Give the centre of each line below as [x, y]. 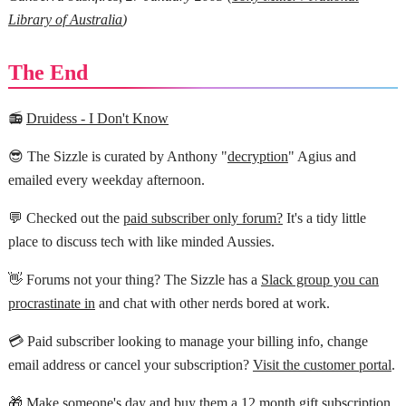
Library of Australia [65, 20]
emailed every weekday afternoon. [106, 180]
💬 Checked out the [65, 218]
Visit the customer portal [322, 365]
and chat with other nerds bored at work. [212, 304]
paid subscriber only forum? [203, 218]
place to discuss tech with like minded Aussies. [141, 242]
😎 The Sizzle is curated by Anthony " [117, 157]
